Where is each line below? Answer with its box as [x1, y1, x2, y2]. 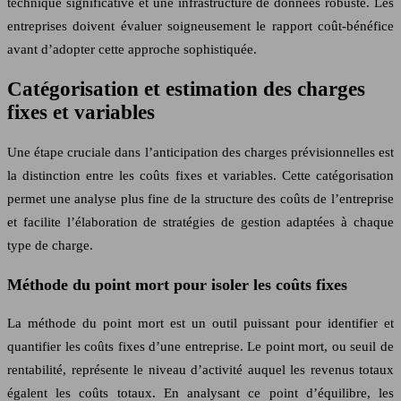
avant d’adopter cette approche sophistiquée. [7, 41, 257, 56]
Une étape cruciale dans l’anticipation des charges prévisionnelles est [7, 145, 394, 160]
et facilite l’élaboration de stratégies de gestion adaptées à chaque [7, 215, 394, 230]
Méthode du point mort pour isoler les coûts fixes [7, 275, 347, 294]
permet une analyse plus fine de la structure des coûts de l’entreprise [7, 192, 394, 207]
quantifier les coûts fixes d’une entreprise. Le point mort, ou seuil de [7, 339, 394, 354]
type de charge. [7, 238, 93, 253]
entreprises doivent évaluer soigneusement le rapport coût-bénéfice [7, 18, 394, 33]
